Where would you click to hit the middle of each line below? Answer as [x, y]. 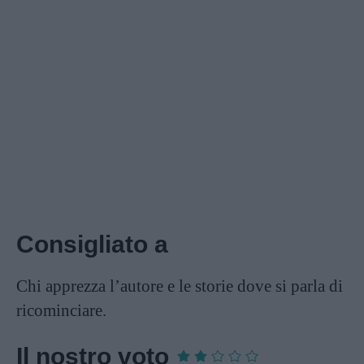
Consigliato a [92, 244]
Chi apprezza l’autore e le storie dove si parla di [180, 286]
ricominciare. [61, 310]
